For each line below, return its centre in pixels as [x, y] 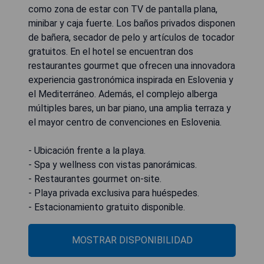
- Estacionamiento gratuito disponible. [107, 207]
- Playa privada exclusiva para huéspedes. [114, 193]
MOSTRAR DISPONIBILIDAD [132, 240]
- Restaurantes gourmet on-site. [95, 179]
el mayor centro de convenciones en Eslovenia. [125, 123]
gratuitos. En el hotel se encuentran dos [111, 52]
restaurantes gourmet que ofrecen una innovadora [132, 66]
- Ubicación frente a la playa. [87, 151]
